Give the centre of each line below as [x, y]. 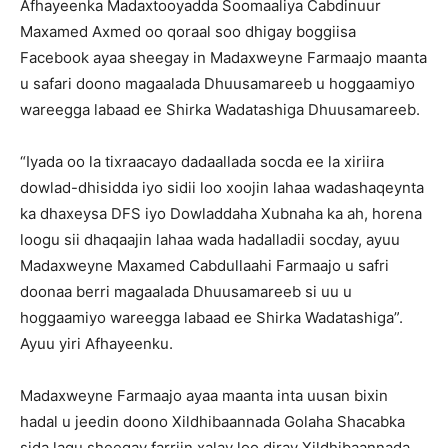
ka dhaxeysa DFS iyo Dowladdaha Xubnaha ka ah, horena [221, 213]
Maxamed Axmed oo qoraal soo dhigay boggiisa [188, 31]
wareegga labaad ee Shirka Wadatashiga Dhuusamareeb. [220, 109]
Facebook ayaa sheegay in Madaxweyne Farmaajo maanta [223, 57]
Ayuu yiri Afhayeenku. [96, 343]
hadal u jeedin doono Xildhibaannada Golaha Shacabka [212, 421]
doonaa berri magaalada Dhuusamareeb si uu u [186, 291]
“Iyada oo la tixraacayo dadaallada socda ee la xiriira [202, 161]
